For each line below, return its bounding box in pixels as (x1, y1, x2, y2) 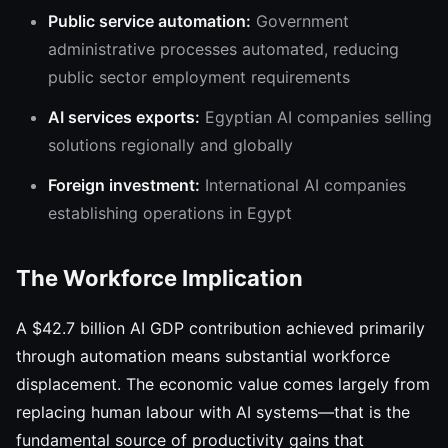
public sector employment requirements (48, 67, 350, 87)
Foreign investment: (48, 175, 200, 195)
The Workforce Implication (16, 265, 303, 291)
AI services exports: (48, 107, 200, 127)
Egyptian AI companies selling (200, 107, 432, 127)
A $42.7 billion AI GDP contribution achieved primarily (16, 318, 425, 338)
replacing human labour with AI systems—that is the (16, 402, 410, 422)
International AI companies (200, 175, 406, 195)
